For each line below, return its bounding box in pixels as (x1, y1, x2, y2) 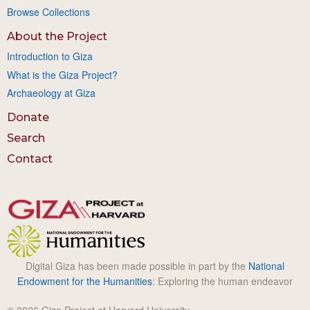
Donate (7, 111, 49, 125)
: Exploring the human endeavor (152, 274, 293, 289)
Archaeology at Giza (7, 86, 95, 100)
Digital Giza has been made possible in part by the (26, 259, 248, 273)
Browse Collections (7, 5, 90, 19)
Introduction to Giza (7, 49, 93, 64)
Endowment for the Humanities (17, 274, 152, 289)
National (248, 259, 284, 273)
